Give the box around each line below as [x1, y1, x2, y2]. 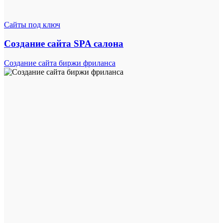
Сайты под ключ [4, 20, 60, 29]
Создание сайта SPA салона [4, 38, 123, 49]
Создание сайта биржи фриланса [4, 59, 115, 68]
